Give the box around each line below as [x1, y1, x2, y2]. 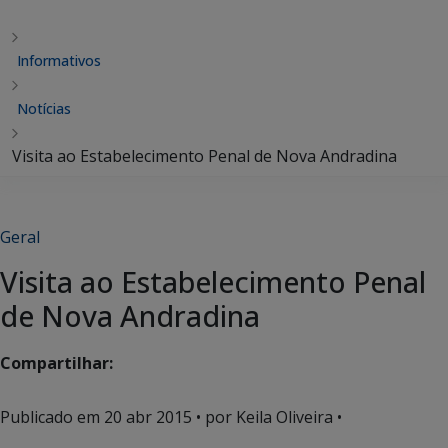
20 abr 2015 [104, 406, 192, 428]
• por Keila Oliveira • [192, 406, 342, 428]
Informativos [17, 51, 101, 70]
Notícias [17, 99, 71, 118]
